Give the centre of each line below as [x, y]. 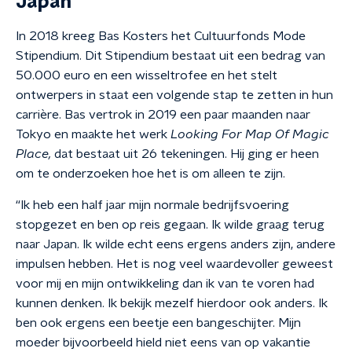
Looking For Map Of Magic [250, 134]
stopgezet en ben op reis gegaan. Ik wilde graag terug [170, 225]
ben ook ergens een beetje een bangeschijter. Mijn [158, 323]
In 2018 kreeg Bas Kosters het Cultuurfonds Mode [161, 36]
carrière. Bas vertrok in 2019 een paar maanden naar [163, 115]
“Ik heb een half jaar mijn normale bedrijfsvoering [152, 205]
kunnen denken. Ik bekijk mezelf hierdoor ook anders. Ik [172, 303]
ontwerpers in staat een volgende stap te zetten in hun [174, 95]
